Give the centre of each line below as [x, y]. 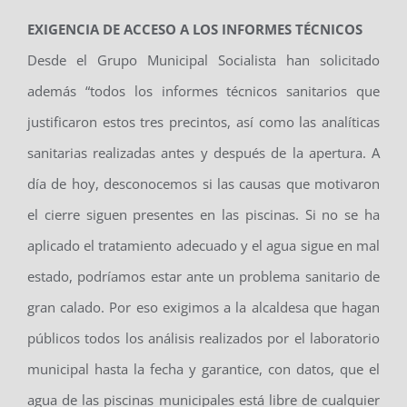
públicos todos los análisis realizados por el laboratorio [203, 338]
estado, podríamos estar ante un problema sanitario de [203, 277]
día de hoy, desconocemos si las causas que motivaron [203, 184]
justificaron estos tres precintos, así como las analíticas [203, 122]
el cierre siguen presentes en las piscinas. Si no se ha [203, 215]
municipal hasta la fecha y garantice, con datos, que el [203, 369]
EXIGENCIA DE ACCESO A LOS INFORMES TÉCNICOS [194, 30]
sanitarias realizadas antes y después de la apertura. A [203, 153]
